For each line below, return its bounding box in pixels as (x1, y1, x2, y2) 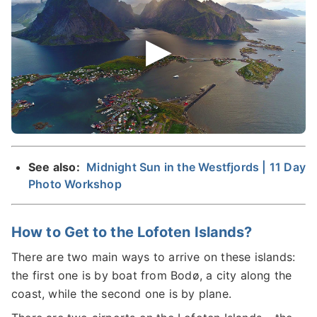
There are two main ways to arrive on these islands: (11, 249, 296, 264)
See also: (28, 159, 83, 174)
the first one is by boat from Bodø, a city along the (11, 267, 292, 282)
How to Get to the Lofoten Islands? (11, 223, 253, 241)
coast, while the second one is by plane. (11, 286, 232, 301)
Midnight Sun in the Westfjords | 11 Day (86, 159, 306, 174)
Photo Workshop (28, 176, 122, 191)
